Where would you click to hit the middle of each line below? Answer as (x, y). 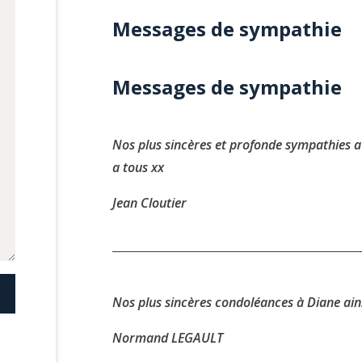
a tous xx (138, 167)
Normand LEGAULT (168, 338)
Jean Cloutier (149, 203)
